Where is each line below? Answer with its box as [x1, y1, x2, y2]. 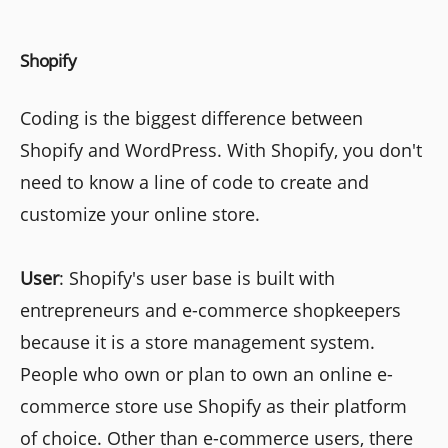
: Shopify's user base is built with [59, 266, 335, 291]
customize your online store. [20, 202, 260, 227]
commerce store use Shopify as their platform [20, 394, 407, 419]
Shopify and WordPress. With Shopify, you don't [20, 138, 422, 163]
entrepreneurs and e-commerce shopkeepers [20, 298, 401, 323]
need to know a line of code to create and [20, 170, 369, 195]
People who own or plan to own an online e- [20, 362, 393, 387]
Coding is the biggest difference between [20, 106, 363, 131]
